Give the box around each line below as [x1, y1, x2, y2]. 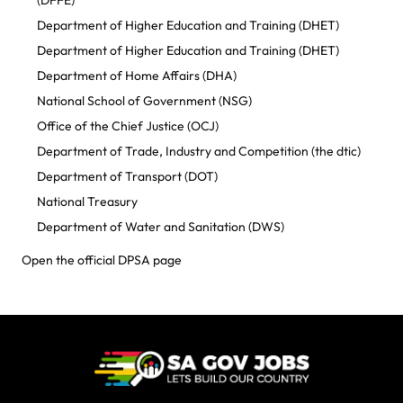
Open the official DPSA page [22, 252, 182, 269]
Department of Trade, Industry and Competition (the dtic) [36, 143, 361, 160]
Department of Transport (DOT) [36, 168, 218, 185]
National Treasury [36, 193, 138, 210]
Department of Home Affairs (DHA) [36, 67, 237, 85]
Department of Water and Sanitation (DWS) [36, 219, 284, 236]
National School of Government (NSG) [36, 93, 252, 110]
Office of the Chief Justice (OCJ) [36, 118, 219, 135]
